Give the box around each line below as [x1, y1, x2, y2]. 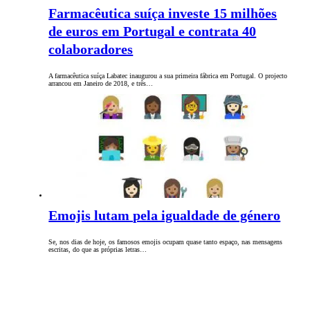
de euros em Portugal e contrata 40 [48, 24, 257, 39]
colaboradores [48, 42, 134, 57]
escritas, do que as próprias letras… [48, 246, 147, 254]
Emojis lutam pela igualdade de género [48, 208, 281, 224]
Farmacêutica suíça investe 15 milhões [48, 6, 277, 21]
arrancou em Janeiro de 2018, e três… [48, 80, 154, 88]
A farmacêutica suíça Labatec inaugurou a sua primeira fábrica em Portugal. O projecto [48, 72, 288, 80]
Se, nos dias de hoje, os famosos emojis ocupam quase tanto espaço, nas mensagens [48, 238, 283, 246]
